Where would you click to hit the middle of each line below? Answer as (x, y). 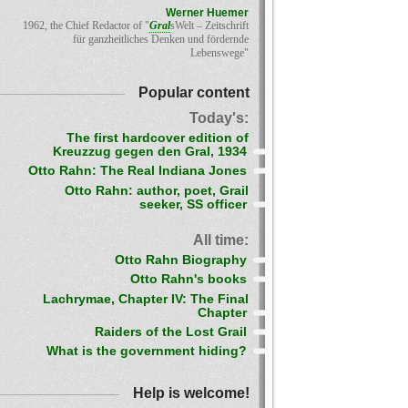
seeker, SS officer (193, 204)
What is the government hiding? (147, 352)
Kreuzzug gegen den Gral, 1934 (150, 152)
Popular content (194, 92)
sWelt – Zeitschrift (209, 25)
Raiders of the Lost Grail (171, 331)
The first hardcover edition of (158, 138)
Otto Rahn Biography (181, 260)
